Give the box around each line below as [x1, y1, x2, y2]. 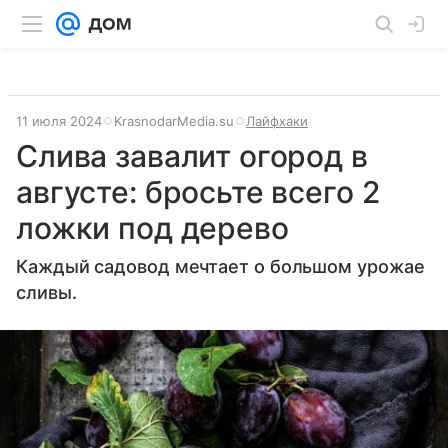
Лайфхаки [246, 113, 308, 129]
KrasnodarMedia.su [114, 113, 234, 129]
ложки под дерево [16, 210, 289, 246]
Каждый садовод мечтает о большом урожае [16, 256, 425, 277]
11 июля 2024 [16, 113, 102, 129]
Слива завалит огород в [16, 138, 368, 174]
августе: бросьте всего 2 [16, 174, 380, 210]
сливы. [16, 282, 77, 303]
